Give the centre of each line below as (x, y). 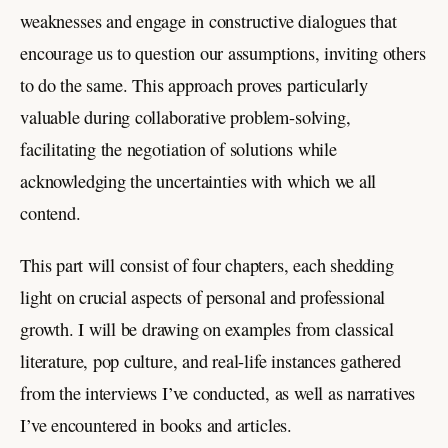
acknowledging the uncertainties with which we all (198, 180)
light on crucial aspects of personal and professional (203, 296)
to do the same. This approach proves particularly (194, 84)
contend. (50, 212)
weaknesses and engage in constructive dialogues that (208, 20)
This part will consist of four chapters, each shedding (207, 264)
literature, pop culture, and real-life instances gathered (210, 360)
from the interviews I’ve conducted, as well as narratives (218, 392)
